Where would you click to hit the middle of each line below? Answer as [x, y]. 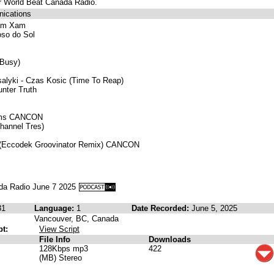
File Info [55, 239]
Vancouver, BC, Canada [76, 219]
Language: [55, 208]
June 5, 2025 [214, 208]
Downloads [170, 239]
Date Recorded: [161, 208]
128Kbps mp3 [64, 249]
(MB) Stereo [61, 258]
